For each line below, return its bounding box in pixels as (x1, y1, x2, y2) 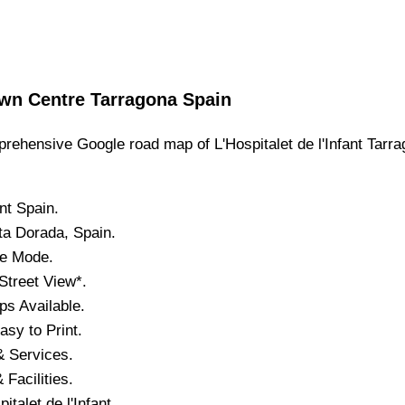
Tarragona (90, 89, 177, 110)
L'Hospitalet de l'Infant (214, 136, 363, 154)
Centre (28, 89, 85, 110)
